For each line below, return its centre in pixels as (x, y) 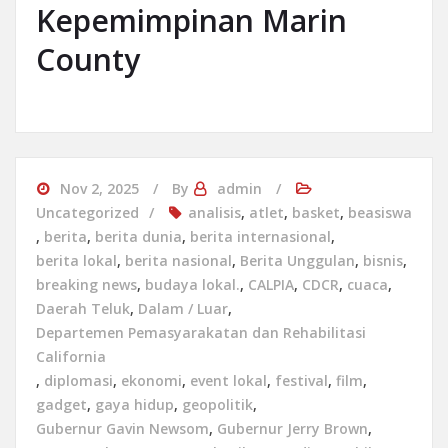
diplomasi (78, 380)
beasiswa (380, 212)
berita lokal (76, 260)
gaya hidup (134, 404)
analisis (214, 212)
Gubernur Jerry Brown (292, 428)
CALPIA (271, 284)
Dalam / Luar (183, 308)
